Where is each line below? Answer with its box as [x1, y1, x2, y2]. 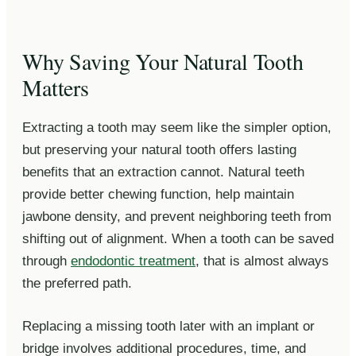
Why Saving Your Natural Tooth [22, 45, 304, 76]
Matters [22, 72, 90, 103]
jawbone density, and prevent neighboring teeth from [22, 208, 331, 224]
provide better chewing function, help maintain [22, 186, 294, 202]
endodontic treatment [71, 253, 195, 269]
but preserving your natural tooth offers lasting [22, 141, 296, 157]
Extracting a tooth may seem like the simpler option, [22, 119, 331, 135]
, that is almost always [195, 253, 329, 269]
